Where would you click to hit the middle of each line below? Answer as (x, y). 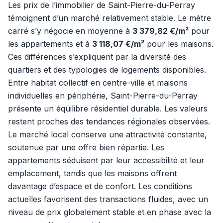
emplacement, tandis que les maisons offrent (92, 173)
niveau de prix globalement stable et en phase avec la (110, 212)
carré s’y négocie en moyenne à (70, 31)
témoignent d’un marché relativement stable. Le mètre (110, 18)
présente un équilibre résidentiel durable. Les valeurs (108, 109)
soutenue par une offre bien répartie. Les (86, 147)
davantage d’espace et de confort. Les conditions (100, 186)
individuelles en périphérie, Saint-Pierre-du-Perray (103, 96)
